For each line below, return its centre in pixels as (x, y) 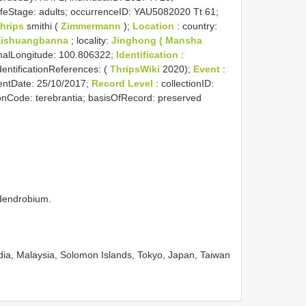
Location (155, 26)
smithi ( (44, 26)
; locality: (91, 40)
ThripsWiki (136, 69)
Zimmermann (92, 26)
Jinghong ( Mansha (157, 40)
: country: (197, 26)
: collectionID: (185, 83)
